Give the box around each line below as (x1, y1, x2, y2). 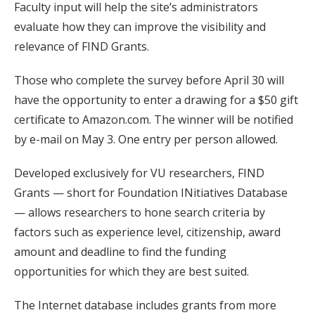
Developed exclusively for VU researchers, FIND (14, 165, 264, 181)
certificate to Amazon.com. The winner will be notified (14, 112, 293, 128)
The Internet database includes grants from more (14, 297, 276, 314)
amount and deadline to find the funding (14, 244, 226, 260)
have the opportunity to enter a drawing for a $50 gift (14, 92, 298, 108)
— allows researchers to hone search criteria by (14, 205, 265, 221)
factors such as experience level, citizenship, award (14, 224, 281, 240)
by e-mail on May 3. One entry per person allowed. (14, 131, 278, 148)
